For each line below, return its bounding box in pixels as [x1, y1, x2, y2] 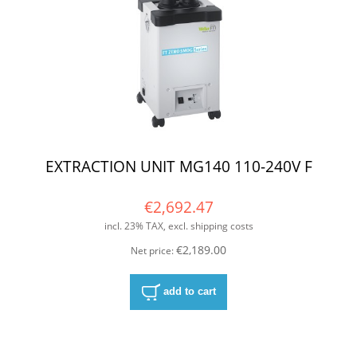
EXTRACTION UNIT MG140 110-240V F [45, 155, 312, 178]
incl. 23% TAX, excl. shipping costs [104, 219, 253, 233]
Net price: [131, 243, 176, 257]
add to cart [163, 284, 216, 297]
